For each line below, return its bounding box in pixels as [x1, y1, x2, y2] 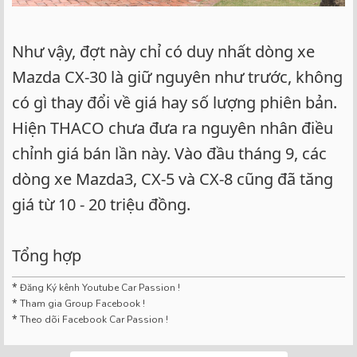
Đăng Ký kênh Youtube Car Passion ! [20, 281, 180, 295]
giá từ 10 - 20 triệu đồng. [12, 194, 190, 216]
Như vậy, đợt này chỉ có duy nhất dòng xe [12, 41, 315, 63]
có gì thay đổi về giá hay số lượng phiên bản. [12, 92, 337, 114]
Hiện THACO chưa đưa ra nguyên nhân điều [12, 117, 333, 139]
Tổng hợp [12, 245, 81, 267]
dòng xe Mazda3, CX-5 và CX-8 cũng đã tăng [12, 168, 333, 190]
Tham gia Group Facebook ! [18, 297, 145, 311]
